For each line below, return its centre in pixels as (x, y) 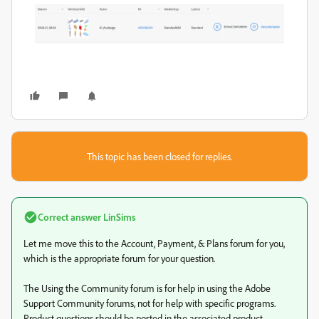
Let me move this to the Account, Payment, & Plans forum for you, (154, 244)
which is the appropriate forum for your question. (119, 258)
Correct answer (69, 217)
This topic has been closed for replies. (159, 157)
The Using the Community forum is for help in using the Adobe (147, 288)
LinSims (119, 217)
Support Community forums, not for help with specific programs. (150, 303)
